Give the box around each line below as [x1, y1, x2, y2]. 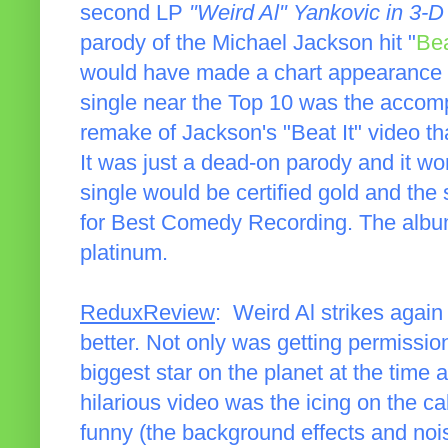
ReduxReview [80, 301, 215, 326]
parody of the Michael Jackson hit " [80, 31, 416, 56]
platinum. [80, 241, 168, 266]
